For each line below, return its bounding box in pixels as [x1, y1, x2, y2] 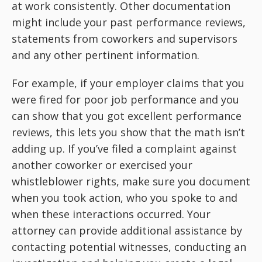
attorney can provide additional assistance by [12, 223, 242, 237]
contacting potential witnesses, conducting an [12, 240, 246, 254]
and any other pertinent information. [12, 48, 199, 62]
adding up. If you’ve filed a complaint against [12, 142, 237, 156]
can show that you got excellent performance [12, 109, 242, 123]
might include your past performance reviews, [12, 15, 246, 29]
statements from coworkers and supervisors [12, 32, 237, 46]
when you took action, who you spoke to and [12, 191, 237, 205]
